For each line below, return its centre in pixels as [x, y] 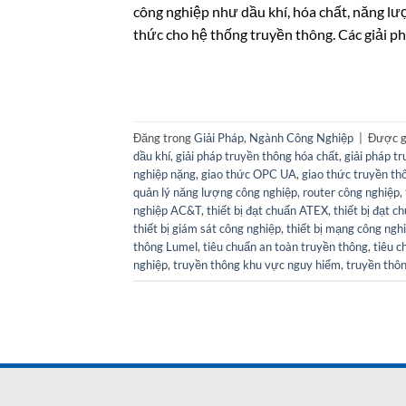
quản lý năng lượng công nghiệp [215, 192]
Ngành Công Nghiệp [301, 137]
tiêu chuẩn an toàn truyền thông [285, 246]
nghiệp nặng [164, 174]
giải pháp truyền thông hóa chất [257, 155]
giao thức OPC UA [249, 174]
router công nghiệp [351, 192]
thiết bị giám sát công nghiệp [207, 228]
